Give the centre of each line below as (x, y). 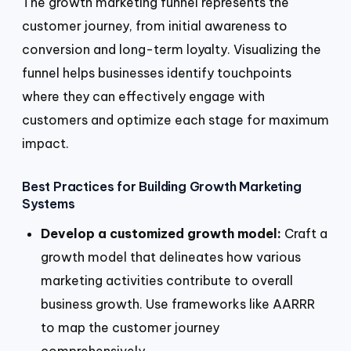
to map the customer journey (130, 327)
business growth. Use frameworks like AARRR (178, 304)
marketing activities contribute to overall (167, 280)
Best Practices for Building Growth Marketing (162, 186)
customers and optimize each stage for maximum (175, 120)
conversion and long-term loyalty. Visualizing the (172, 50)
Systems (49, 203)
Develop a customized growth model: (161, 233)
